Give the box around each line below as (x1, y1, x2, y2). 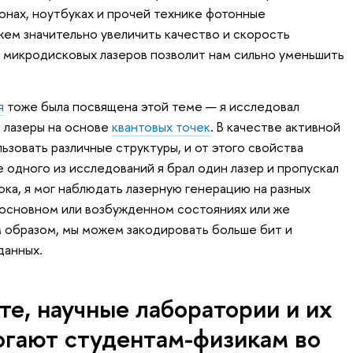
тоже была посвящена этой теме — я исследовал (3, 96, 299, 115)
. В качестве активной (210, 117, 340, 136)
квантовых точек (111, 117, 210, 136)
